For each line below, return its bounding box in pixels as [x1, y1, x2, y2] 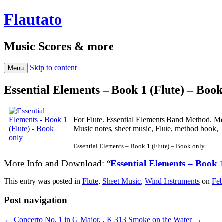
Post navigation [4, 195, 67, 206]
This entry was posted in [4, 176, 82, 185]
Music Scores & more [4, 39, 114, 53]
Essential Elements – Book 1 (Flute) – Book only [73, 142, 205, 150]
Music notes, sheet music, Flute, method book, [73, 124, 218, 133]
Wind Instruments [145, 176, 200, 185]
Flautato [4, 10, 62, 29]
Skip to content [30, 63, 77, 72]
